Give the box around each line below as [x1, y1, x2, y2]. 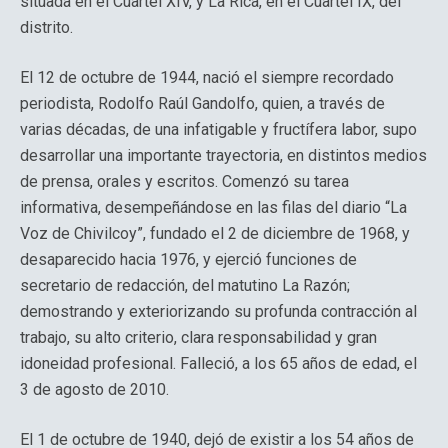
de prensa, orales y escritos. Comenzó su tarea [20, 172, 349, 191]
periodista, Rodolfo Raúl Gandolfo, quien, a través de [20, 94, 385, 113]
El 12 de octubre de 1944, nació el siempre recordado [20, 68, 394, 87]
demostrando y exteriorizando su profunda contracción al [20, 302, 417, 321]
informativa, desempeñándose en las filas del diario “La [20, 198, 407, 217]
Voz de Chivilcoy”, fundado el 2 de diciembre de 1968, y [20, 224, 410, 243]
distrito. [20, 18, 73, 37]
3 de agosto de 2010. [20, 380, 169, 399]
